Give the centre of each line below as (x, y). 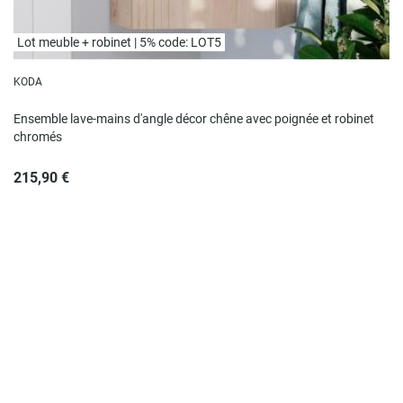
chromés (37, 136)
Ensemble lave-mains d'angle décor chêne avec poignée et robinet (193, 118)
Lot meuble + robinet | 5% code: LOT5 (119, 42)
